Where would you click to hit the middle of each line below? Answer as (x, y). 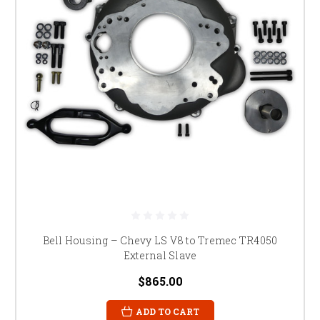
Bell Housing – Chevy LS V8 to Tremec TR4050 (160, 240)
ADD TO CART (167, 311)
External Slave (160, 255)
